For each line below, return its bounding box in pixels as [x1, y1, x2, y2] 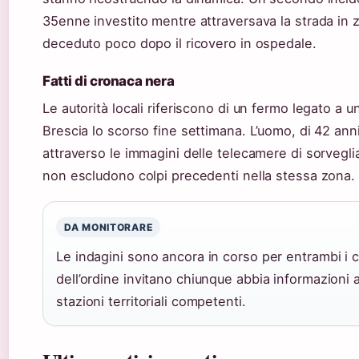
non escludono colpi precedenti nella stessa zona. [42, 167, 356, 184]
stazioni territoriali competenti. [56, 292, 246, 309]
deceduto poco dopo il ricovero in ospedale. [42, 34, 317, 51]
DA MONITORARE [64, 220, 153, 233]
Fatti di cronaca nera [42, 72, 175, 89]
